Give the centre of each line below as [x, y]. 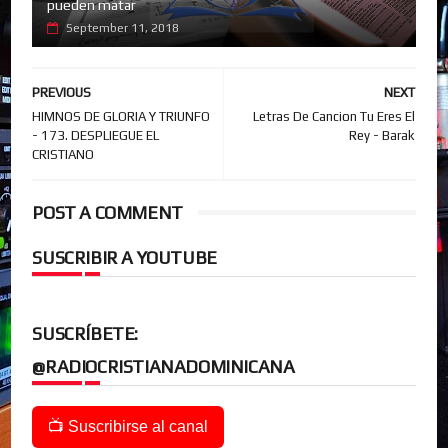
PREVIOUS [62, 92]
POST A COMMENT [107, 212]
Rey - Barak [381, 135]
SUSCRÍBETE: [85, 333]
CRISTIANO [63, 154]
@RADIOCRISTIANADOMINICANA [163, 366]
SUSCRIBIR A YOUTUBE [124, 257]
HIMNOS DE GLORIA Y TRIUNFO [121, 116]
